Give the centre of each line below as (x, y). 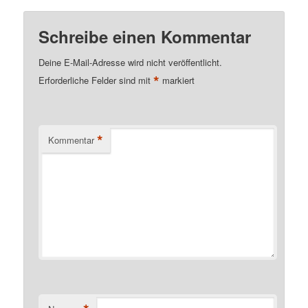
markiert (177, 80)
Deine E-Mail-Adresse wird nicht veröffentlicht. (131, 63)
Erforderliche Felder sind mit (96, 80)
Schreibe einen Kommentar (145, 37)
